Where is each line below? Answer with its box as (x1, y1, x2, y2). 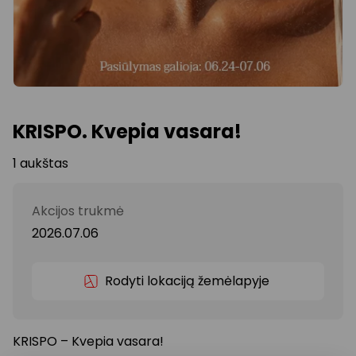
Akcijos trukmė (32, 201, 124, 220)
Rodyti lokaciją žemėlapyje (105, 271, 270, 290)
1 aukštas (13, 153, 68, 172)
